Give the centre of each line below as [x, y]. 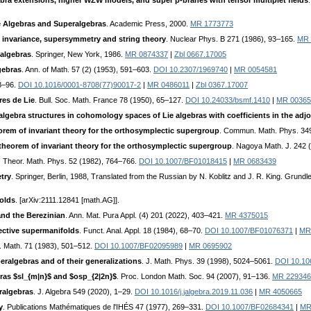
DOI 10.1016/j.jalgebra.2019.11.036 [194, 292]
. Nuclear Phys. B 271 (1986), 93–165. [232, 39]
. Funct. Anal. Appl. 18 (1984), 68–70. [142, 231]
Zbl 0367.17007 [222, 85]
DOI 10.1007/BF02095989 [138, 246]
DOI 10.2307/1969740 [191, 70]
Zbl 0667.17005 [200, 54]
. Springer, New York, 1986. [78, 54]
